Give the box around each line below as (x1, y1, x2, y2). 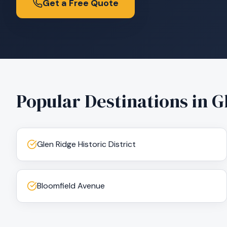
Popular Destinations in (16, 89, 212, 113)
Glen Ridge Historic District (37, 139, 136, 149)
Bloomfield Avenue (37, 180, 105, 191)
